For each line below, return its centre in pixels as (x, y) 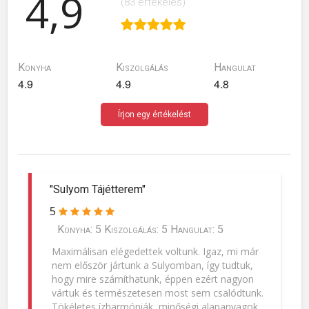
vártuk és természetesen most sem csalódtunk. (157, 292)
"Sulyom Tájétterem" (98, 190)
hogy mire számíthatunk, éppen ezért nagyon (152, 279)
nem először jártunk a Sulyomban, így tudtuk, (152, 265)
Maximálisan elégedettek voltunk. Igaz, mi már (155, 251)
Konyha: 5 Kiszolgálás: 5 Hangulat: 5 (141, 230)
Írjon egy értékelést (154, 115)
